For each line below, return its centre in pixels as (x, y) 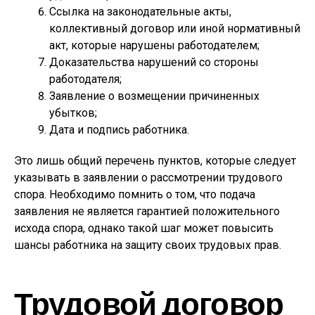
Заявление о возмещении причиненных (154, 96)
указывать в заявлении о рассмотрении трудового (148, 178)
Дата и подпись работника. (119, 130)
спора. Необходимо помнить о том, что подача (135, 194)
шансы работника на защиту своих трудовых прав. (148, 245)
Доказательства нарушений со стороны (154, 62)
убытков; (73, 113)
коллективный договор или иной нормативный (175, 28)
